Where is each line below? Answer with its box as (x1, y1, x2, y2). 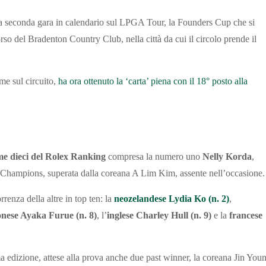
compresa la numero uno (106, 151, 202, 162)
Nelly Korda (202, 151, 252, 162)
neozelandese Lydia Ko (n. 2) (114, 194, 229, 204)
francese (229, 210, 262, 221)
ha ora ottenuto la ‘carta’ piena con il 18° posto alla (56, 76, 248, 87)
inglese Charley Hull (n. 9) (107, 210, 211, 221)
